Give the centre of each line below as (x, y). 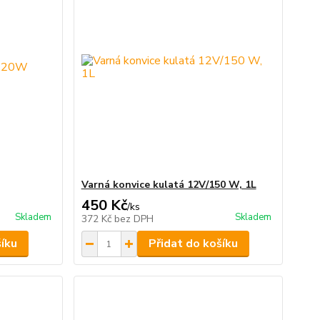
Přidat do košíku (193, 244)
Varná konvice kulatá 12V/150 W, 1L (169, 185)
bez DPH (134, 219)
